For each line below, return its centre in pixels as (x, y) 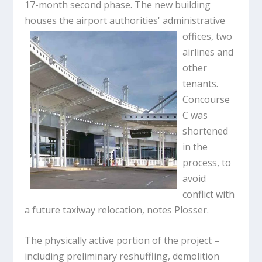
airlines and (208, 52)
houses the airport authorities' (94, 20)
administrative (194, 20)
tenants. (201, 83)
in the (195, 146)
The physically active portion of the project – (122, 241)
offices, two (208, 36)
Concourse (206, 99)
